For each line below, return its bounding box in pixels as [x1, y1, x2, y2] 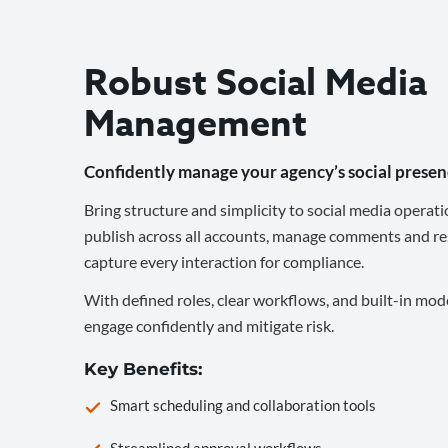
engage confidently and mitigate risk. [84, 315, 334, 335]
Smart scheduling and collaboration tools [110, 396, 376, 415]
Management [84, 97, 307, 152]
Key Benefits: [84, 358, 202, 379]
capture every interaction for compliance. [84, 251, 364, 271]
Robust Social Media [84, 56, 427, 111]
